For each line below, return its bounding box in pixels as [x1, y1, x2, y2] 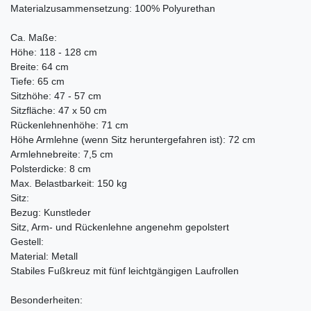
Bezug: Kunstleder [10, 207, 94, 219]
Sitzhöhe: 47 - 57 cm [10, 90, 101, 102]
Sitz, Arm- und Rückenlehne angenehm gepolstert [10, 221, 229, 233]
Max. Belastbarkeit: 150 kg [10, 178, 127, 190]
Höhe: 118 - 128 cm [10, 47, 97, 58]
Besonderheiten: [10, 294, 83, 306]
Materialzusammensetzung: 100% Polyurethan [10, 3, 215, 15]
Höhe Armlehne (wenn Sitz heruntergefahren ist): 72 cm [10, 134, 255, 146]
